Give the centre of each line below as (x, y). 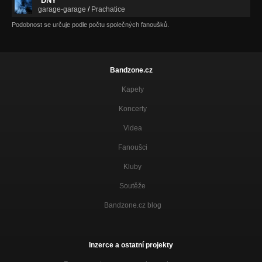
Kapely (132, 89)
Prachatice (108, 9)
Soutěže (132, 186)
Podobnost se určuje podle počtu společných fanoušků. (90, 24)
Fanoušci (132, 147)
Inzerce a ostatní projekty (131, 245)
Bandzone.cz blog (132, 205)
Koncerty (132, 108)
